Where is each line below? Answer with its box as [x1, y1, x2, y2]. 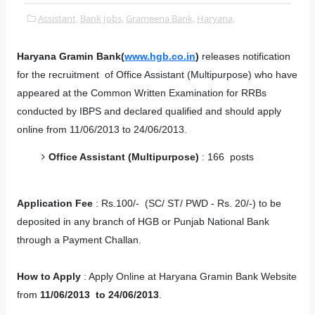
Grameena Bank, [125, 12, 195, 25]
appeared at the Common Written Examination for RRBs [16, 87, 266, 98]
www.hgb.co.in [124, 51, 195, 62]
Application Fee [16, 198, 93, 209]
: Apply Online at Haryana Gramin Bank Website [80, 271, 297, 282]
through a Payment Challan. [16, 234, 147, 245]
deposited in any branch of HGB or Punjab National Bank [16, 216, 272, 227]
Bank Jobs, [79, 12, 124, 25]
